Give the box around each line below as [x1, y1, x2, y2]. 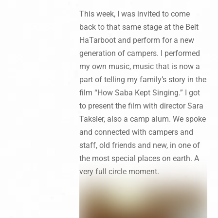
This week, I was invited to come [79, 9, 190, 18]
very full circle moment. [79, 166, 159, 176]
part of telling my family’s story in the [79, 74, 206, 84]
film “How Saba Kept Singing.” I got [79, 88, 200, 97]
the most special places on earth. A [79, 153, 199, 163]
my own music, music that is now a [79, 61, 200, 71]
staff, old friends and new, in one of [79, 140, 200, 150]
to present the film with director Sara [79, 101, 203, 110]
